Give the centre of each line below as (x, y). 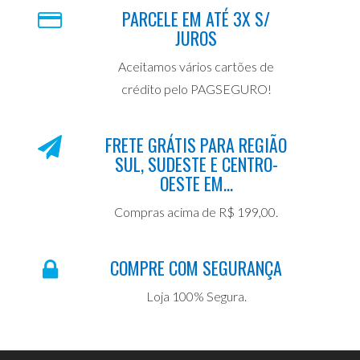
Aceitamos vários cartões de (196, 66)
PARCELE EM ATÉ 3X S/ (196, 18)
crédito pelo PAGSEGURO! (196, 88)
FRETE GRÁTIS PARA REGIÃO (196, 144)
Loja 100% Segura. (196, 296)
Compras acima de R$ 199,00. (196, 211)
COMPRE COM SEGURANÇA (196, 267)
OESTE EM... (196, 183)
